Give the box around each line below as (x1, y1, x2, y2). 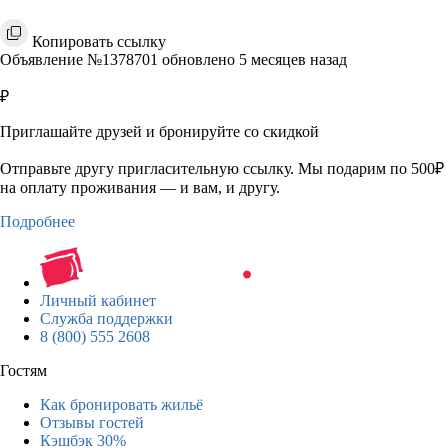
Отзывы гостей (40, 413, 144, 431)
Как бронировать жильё (40, 395, 203, 413)
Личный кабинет (40, 291, 156, 309)
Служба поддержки (40, 309, 173, 327)
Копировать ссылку (32, 32, 166, 50)
